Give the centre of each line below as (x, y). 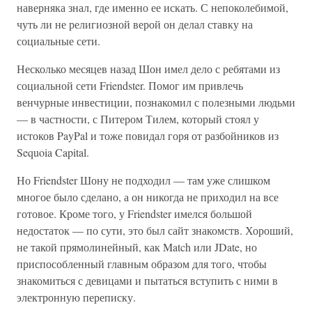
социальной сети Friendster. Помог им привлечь (130, 85)
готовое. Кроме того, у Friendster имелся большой (134, 213)
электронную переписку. (76, 297)
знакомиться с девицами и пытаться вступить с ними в (147, 280)
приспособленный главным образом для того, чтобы (142, 264)
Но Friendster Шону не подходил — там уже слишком (143, 180)
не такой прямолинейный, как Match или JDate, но (137, 247)
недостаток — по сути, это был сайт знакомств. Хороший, (155, 230)
